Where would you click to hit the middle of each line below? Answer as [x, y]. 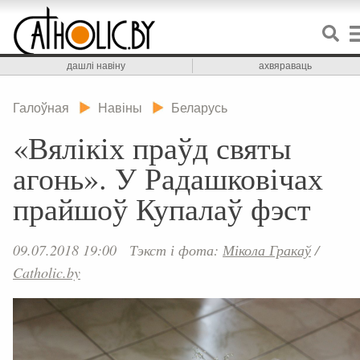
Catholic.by [47, 273]
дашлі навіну [96, 66]
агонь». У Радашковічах [168, 178]
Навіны [120, 107]
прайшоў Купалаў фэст [162, 209]
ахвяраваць [286, 66]
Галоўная [41, 107]
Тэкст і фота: [176, 250]
